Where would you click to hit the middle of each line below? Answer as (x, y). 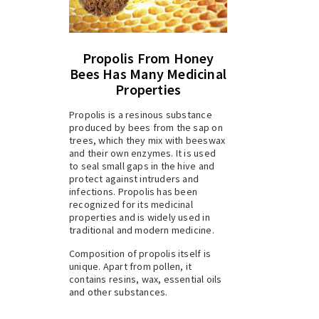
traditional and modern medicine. (142, 230)
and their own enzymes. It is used (142, 153)
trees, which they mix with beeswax (147, 141)
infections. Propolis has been (134, 192)
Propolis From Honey (148, 58)
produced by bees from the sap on (146, 128)
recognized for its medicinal (131, 205)
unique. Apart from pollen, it (131, 267)
